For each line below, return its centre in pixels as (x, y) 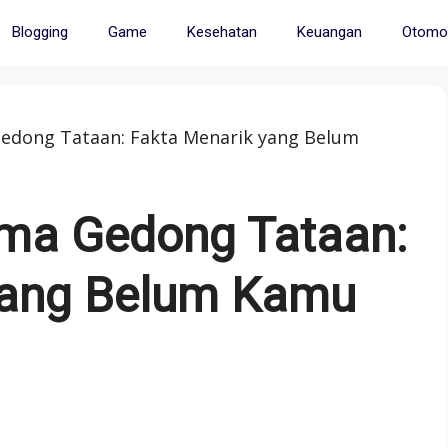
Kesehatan (221, 32)
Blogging (39, 32)
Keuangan (329, 32)
